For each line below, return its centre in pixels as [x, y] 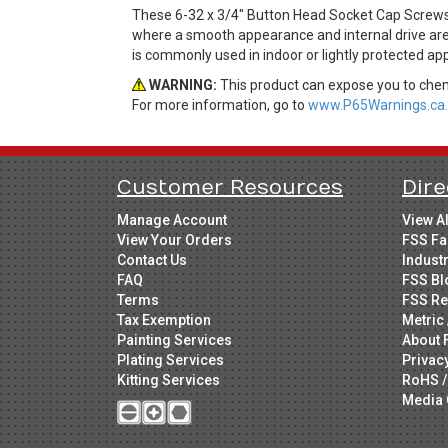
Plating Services [170, 359]
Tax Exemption [164, 319]
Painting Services [174, 339]
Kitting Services [168, 379]
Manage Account [172, 219]
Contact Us [152, 259]
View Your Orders [174, 239]
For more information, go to [220, 104]
